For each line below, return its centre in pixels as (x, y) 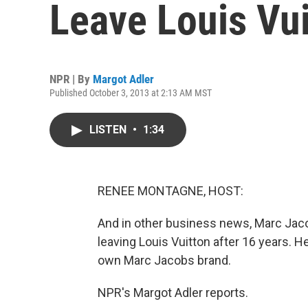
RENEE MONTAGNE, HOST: (170, 191)
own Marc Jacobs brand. (164, 260)
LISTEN (109, 130)
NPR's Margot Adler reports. (173, 293)
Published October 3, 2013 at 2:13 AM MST (131, 93)
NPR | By (71, 79)
